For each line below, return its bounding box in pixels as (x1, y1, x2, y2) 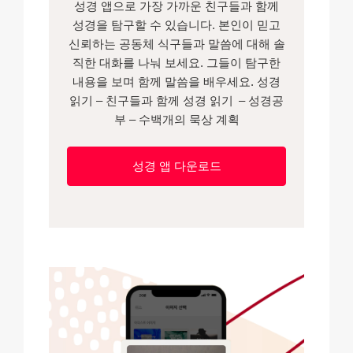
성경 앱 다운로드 (132, 159, 221, 173)
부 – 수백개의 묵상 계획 (113, 112, 240, 126)
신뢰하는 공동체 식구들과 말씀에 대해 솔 (68, 36, 285, 50)
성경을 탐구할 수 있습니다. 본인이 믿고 (72, 17, 281, 32)
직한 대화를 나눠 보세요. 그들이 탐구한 (72, 55, 281, 69)
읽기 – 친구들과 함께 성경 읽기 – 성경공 (69, 93, 284, 107)
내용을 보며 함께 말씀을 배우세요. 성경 (72, 74, 281, 88)
